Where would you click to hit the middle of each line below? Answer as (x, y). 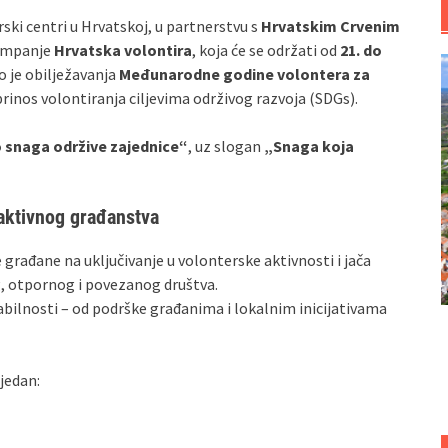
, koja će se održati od (266, 50)
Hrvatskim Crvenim (330, 26)
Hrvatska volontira (123, 50)
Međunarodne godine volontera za (244, 74)
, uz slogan (226, 146)
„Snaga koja (309, 146)
